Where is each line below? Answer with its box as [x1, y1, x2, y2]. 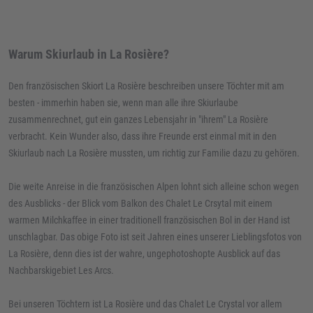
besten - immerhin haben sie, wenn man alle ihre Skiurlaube [8, 97, 238, 108]
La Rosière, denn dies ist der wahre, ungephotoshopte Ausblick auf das [8, 248, 280, 259]
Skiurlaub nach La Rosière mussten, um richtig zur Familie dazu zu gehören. [8, 147, 300, 159]
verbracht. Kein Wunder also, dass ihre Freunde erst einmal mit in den [8, 131, 277, 142]
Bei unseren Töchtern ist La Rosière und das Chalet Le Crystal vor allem [8, 298, 282, 310]
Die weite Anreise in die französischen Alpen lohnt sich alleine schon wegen [8, 181, 299, 192]
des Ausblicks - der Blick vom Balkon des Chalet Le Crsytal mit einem [8, 198, 272, 209]
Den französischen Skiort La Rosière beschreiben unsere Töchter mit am [8, 80, 284, 92]
